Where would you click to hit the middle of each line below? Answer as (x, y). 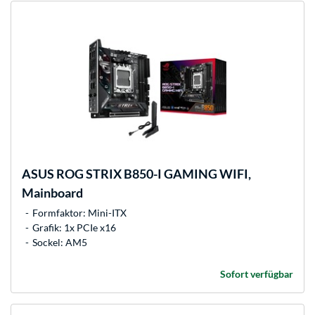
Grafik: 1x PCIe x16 (74, 228)
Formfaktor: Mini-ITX (79, 213)
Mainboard (52, 193)
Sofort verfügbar (257, 274)
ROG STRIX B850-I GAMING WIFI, (153, 174)
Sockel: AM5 (60, 243)
